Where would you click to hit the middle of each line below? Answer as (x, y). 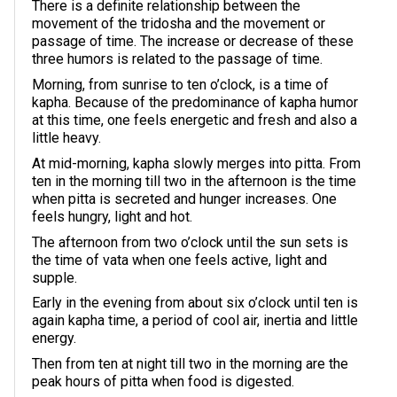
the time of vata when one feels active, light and (179, 260)
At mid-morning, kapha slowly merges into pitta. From (196, 163)
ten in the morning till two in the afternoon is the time (194, 181)
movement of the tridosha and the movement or (179, 24)
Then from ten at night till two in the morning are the (190, 364)
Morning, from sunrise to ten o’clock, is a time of (180, 84)
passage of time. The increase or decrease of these (193, 42)
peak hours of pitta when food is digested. (163, 382)
